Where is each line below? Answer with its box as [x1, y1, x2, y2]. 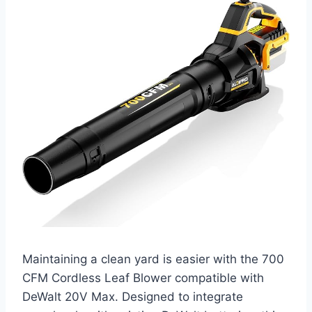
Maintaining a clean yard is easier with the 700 [22, 251, 284, 266]
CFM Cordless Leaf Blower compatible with [22, 270, 264, 285]
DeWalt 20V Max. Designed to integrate [22, 289, 243, 304]
